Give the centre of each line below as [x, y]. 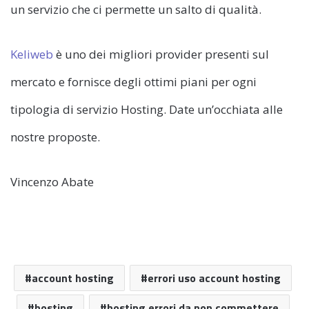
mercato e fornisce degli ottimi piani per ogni [133, 82]
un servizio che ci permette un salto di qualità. [136, 10]
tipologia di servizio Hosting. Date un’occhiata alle [147, 110]
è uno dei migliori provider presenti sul [161, 54]
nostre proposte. [55, 137]
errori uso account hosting [214, 278]
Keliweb [32, 54]
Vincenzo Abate [52, 182]
